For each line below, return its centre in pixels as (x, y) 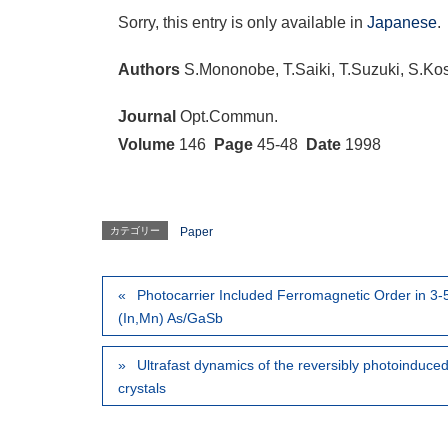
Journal (147, 117)
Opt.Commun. (227, 117)
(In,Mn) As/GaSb (170, 318)
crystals (142, 388)
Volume (146, 145)
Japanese (402, 22)
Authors (149, 69)
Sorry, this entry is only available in (242, 22)
